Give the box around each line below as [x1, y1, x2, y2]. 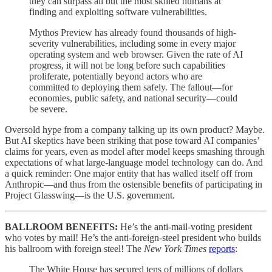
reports [209, 243, 235, 254]
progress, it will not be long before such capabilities [29, 60, 225, 71]
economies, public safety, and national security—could [29, 93, 237, 104]
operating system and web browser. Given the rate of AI [29, 49, 243, 60]
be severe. [29, 104, 67, 115]
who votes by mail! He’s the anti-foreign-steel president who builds [5, 233, 261, 243]
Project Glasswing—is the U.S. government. [5, 190, 175, 201]
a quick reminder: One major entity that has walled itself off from [5, 168, 253, 179]
